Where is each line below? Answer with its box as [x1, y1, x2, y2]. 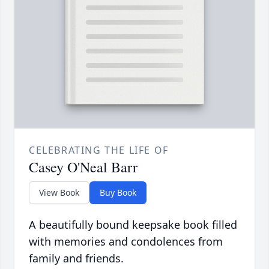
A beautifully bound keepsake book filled [29, 217, 237, 232]
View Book [39, 187, 79, 199]
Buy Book [100, 187, 136, 199]
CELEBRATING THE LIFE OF [29, 144, 169, 157]
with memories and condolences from [29, 234, 223, 249]
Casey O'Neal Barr [29, 157, 138, 177]
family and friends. [29, 251, 124, 266]
